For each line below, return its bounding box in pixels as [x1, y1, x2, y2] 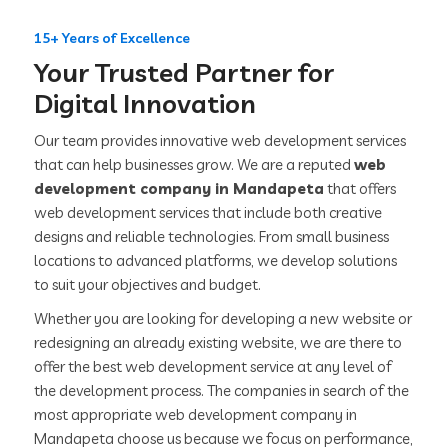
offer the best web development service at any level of [34, 357, 393, 377]
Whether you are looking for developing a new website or [34, 309, 413, 329]
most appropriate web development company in [34, 405, 358, 425]
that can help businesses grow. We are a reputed [34, 155, 355, 175]
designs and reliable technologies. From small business [34, 227, 390, 247]
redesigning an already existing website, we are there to [34, 333, 403, 353]
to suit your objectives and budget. [34, 275, 262, 295]
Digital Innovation [34, 87, 257, 121]
